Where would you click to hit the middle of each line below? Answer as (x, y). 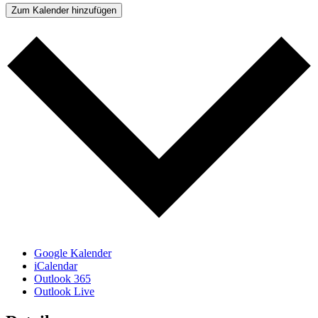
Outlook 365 (62, 278)
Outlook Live (64, 291)
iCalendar (56, 265)
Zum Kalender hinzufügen (64, 11)
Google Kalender (73, 253)
